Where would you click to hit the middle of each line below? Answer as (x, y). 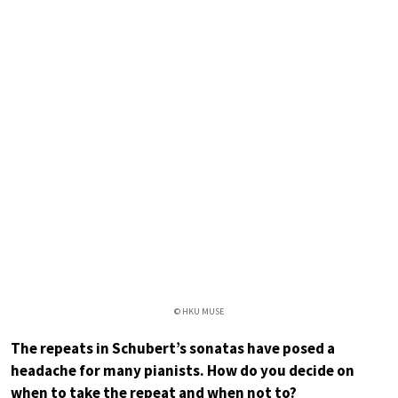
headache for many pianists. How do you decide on (183, 371)
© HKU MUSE (199, 312)
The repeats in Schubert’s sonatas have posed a (173, 349)
